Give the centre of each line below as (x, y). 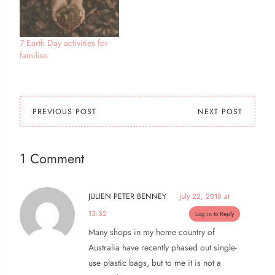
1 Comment (52, 159)
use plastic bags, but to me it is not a (155, 263)
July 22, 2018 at (204, 197)
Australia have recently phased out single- (163, 248)
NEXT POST (220, 112)
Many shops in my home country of (152, 232)
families (34, 56)
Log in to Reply (215, 214)
